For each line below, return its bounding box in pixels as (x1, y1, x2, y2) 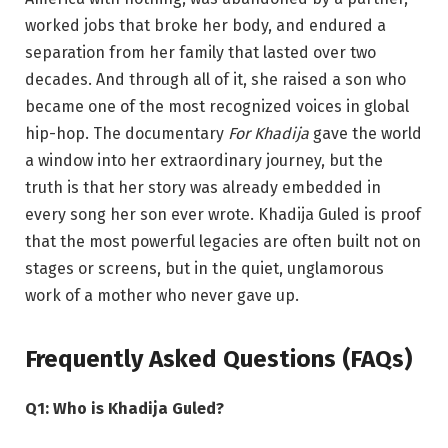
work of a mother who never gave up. (25, 285, 299, 305)
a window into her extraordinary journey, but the (25, 150, 383, 170)
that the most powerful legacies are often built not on (25, 231, 421, 251)
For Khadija (228, 123, 309, 143)
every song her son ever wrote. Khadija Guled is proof (25, 204, 421, 224)
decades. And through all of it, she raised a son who (25, 69, 406, 89)
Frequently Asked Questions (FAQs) (25, 344, 412, 373)
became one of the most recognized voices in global (25, 96, 409, 116)
